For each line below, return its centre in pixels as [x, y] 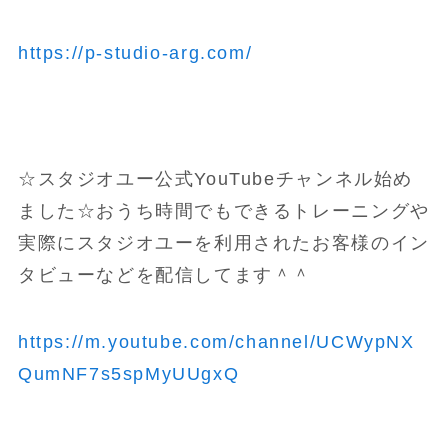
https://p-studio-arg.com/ [135, 52]
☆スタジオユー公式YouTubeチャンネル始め [215, 178]
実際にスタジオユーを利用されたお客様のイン [223, 242]
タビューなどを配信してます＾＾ [165, 274]
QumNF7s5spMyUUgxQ [128, 374]
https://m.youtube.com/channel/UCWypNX [216, 342]
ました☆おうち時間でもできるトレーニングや [223, 210]
